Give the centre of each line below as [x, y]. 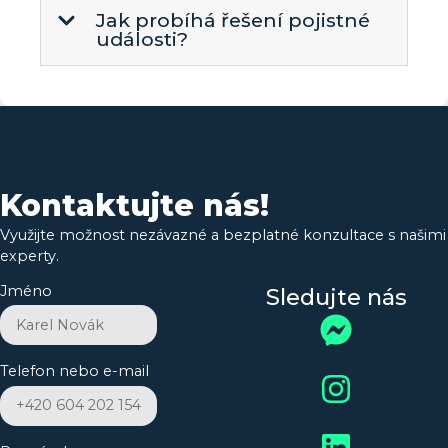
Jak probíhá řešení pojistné [233, 19]
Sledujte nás [336, 297]
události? [142, 38]
